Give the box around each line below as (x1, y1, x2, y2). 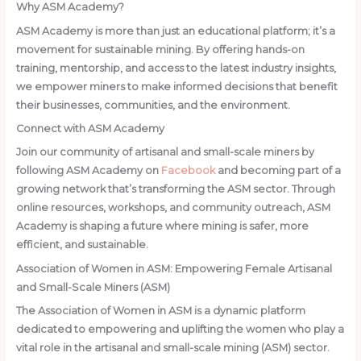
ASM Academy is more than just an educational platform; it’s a (15, 24, 335, 37)
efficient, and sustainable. (15, 239, 148, 251)
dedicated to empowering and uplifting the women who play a (15, 323, 344, 336)
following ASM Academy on (15, 164, 161, 177)
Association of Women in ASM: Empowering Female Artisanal (15, 262, 332, 275)
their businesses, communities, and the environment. (15, 98, 290, 111)
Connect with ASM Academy (15, 122, 164, 135)
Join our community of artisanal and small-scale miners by (15, 146, 314, 159)
